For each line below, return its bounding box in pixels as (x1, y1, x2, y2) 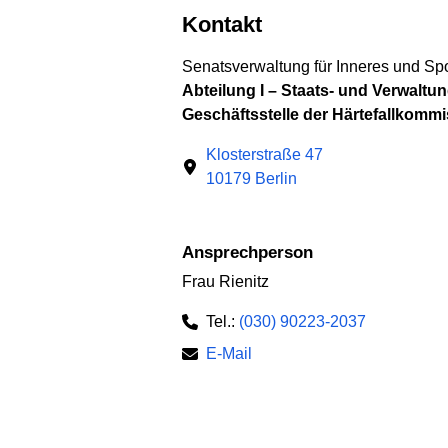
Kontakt (198, 12, 262, 38)
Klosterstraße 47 (206, 145, 323, 163)
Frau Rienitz (182, 273, 269, 291)
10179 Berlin (206, 169, 297, 187)
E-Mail (206, 345, 252, 363)
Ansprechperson (194, 242, 313, 262)
